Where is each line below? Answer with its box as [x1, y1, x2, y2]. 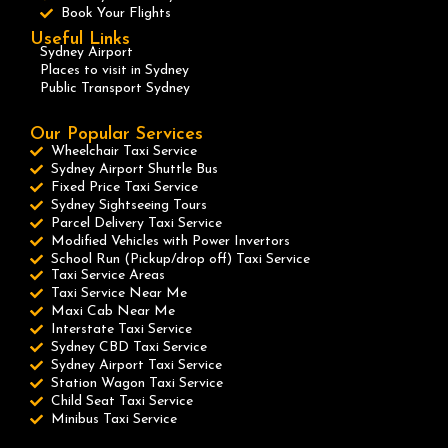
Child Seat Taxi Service [51, 393, 194, 409]
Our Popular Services [30, 124, 203, 144]
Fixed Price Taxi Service [51, 179, 199, 195]
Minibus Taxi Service [51, 411, 178, 427]
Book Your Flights [61, 5, 172, 21]
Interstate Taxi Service [51, 321, 193, 337]
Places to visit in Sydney [40, 62, 189, 78]
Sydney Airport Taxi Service [51, 357, 223, 373]
